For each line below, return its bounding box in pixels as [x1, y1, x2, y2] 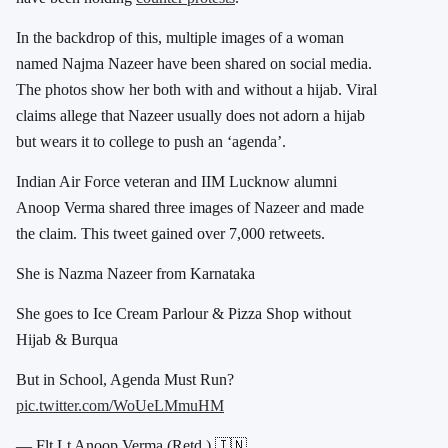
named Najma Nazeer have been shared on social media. [16, 55, 372, 73]
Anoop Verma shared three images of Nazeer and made [16, 199, 364, 217]
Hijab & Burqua [16, 331, 118, 349]
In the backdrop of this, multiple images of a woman [16, 29, 344, 47]
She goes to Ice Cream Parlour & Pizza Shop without [16, 305, 351, 323]
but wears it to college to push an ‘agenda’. [16, 133, 286, 151]
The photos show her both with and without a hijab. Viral [16, 81, 377, 99]
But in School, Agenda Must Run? [16, 371, 234, 389]
